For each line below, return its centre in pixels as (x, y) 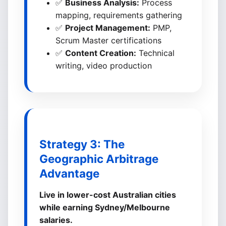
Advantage (69, 173)
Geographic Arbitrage (99, 159)
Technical (155, 53)
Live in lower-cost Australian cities (108, 195)
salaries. (56, 220)
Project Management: (108, 28)
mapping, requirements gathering (119, 15)
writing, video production (104, 66)
